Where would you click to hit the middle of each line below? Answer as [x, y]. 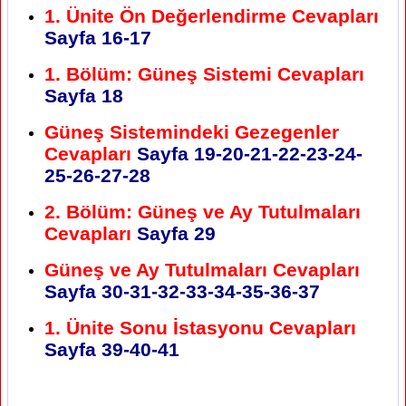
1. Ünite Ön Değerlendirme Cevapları [212, 15]
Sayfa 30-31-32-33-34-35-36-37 [182, 291]
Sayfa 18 [84, 95]
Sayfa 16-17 [98, 37]
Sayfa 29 [174, 233]
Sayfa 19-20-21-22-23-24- [247, 153]
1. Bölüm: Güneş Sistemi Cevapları [204, 73]
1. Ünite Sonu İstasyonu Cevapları [200, 327]
